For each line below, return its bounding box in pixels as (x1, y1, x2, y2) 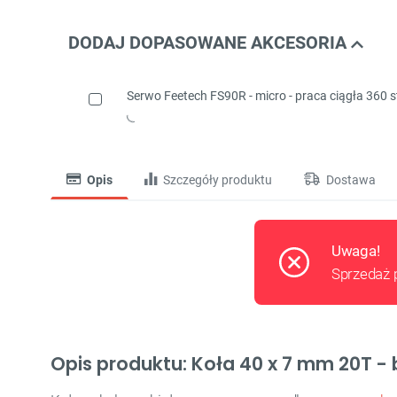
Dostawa (323, 173, 376, 188)
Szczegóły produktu (160, 173, 272, 188)
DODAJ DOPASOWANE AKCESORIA (68, 32, 351, 53)
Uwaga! (331, 242, 380, 260)
